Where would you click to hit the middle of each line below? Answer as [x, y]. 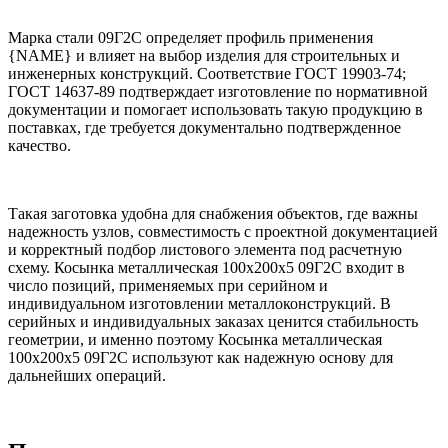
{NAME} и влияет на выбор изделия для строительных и [204, 56]
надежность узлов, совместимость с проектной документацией [223, 232]
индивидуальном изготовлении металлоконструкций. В [199, 304]
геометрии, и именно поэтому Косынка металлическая [195, 340]
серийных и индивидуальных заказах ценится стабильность [213, 322]
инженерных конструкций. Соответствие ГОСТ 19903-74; [207, 74]
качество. [39, 146]
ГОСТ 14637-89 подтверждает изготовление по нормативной [218, 92]
